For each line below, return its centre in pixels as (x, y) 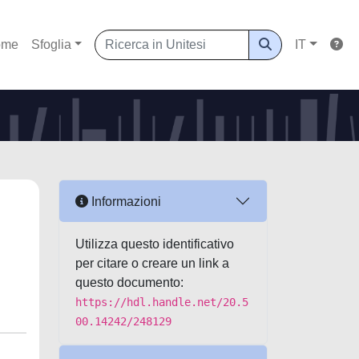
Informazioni (125, 201)
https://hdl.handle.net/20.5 (162, 302)
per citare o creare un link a (152, 263)
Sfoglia (51, 44)
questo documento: (129, 282)
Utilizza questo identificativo (155, 244)
